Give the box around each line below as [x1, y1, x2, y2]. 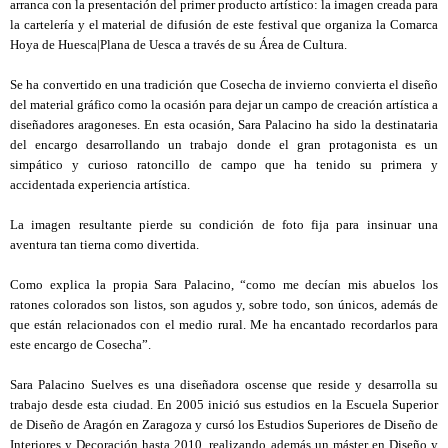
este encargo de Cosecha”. [10, 337, 151, 353]
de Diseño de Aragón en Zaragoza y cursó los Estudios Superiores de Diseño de [10, 417, 438, 433]
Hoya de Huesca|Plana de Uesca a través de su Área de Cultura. [10, 37, 347, 53]
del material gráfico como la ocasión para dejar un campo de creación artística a [10, 97, 438, 113]
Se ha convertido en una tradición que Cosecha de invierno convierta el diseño [10, 77, 438, 93]
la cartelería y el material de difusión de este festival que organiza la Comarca [10, 17, 438, 33]
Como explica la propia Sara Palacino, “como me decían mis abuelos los [10, 277, 438, 293]
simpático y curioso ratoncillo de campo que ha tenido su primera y [10, 157, 438, 173]
